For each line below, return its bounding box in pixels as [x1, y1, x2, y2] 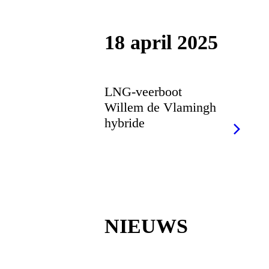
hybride [104, 115, 145, 130]
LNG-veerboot [104, 83, 183, 99]
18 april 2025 [104, 31, 219, 53]
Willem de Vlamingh [104, 99, 217, 115]
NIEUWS [104, 214, 189, 237]
